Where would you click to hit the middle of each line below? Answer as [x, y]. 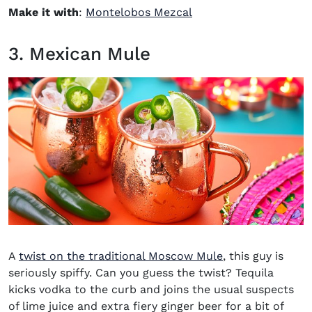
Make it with [44, 13]
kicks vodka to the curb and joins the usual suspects [151, 290]
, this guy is [253, 256]
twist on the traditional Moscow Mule [121, 256]
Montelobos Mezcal [139, 13]
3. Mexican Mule [79, 54]
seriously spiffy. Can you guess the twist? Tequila [141, 273]
